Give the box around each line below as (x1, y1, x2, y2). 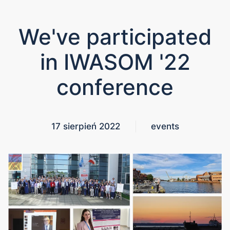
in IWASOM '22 (40, 49, 190, 75)
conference (56, 74, 174, 101)
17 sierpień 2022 (51, 121, 120, 132)
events (150, 121, 179, 132)
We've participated (18, 24, 212, 50)
